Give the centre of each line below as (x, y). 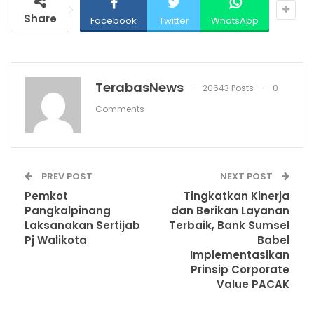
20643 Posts (228, 88)
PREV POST (66, 177)
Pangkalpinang (68, 211)
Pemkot (46, 196)
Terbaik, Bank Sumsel (229, 226)
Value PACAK (253, 285)
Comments (120, 109)
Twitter (174, 21)
